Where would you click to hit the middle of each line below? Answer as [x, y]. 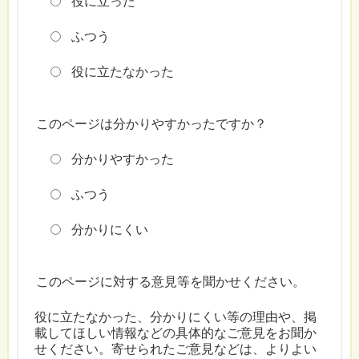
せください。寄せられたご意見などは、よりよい [175, 349]
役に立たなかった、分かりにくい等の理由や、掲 [175, 317]
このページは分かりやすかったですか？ [151, 124]
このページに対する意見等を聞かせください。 [170, 282]
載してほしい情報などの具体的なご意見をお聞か [175, 333]
